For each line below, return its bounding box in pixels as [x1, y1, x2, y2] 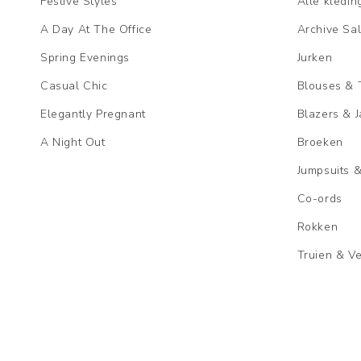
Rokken [297, 219, 338, 235]
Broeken [297, 135, 343, 151]
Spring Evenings [40, 50, 130, 66]
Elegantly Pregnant [40, 106, 146, 122]
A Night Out [40, 135, 106, 151]
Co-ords [297, 191, 342, 207]
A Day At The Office [40, 22, 152, 38]
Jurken [297, 50, 333, 66]
